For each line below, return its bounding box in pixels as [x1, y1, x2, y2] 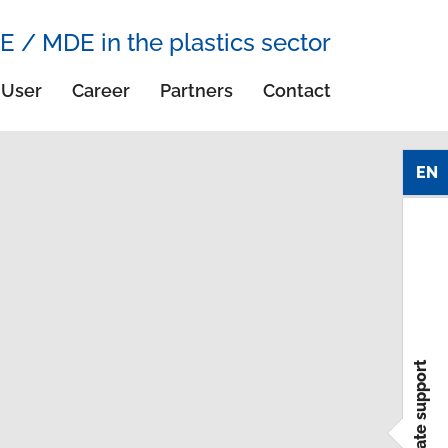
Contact [263, 80, 331, 101]
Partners [160, 80, 233, 101]
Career [72, 80, 130, 101]
